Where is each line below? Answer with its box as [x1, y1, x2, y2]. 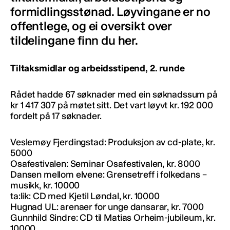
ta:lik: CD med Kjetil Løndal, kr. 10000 [10, 190, 160, 202]
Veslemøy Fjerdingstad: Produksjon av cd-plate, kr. [10, 137, 215, 148]
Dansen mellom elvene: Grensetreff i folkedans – [10, 169, 207, 181]
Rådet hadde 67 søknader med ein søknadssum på [10, 89, 218, 101]
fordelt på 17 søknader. [10, 110, 102, 122]
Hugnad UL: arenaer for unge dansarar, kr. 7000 [10, 201, 204, 213]
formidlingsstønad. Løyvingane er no [10, 4, 210, 20]
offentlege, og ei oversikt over [10, 18, 172, 34]
